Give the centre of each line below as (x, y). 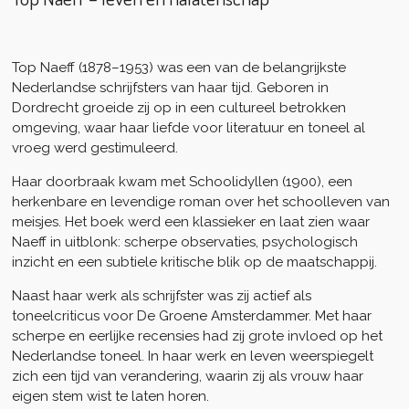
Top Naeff (43, 67)
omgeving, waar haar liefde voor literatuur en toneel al (188, 127)
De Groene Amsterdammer (222, 315)
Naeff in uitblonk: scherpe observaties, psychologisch (184, 241)
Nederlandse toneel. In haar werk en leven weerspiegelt (192, 356)
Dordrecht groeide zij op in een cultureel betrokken (178, 107)
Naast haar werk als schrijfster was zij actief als (161, 295)
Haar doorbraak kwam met (100, 181)
